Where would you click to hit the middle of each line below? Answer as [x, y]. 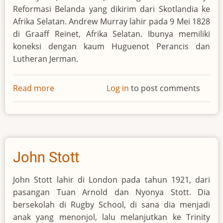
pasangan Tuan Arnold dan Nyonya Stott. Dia [111, 192]
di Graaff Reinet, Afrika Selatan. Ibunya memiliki [111, 34]
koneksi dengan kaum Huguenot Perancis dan [111, 46]
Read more [34, 88]
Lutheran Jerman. [46, 58]
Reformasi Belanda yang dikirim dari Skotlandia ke [111, 9]
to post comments [165, 88]
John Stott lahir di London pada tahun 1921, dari [111, 179]
